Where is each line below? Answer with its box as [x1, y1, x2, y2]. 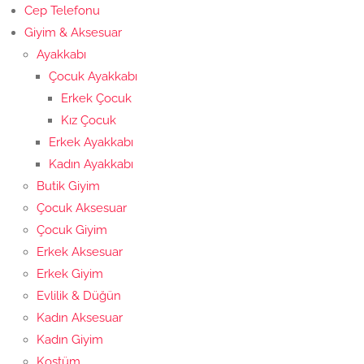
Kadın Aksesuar [37, 310, 123, 325]
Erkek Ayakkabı [49, 135, 133, 149]
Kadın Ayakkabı [49, 157, 133, 171]
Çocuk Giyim [37, 223, 107, 237]
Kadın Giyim [37, 332, 103, 347]
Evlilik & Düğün [37, 288, 121, 303]
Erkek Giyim [37, 266, 103, 281]
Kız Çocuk [61, 113, 116, 128]
